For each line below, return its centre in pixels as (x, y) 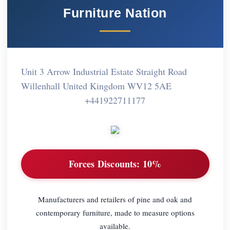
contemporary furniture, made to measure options (115, 212)
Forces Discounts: (104, 164)
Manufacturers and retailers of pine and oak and (115, 199)
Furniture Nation (115, 13)
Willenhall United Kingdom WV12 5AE (96, 85)
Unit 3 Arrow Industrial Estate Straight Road (104, 71)
